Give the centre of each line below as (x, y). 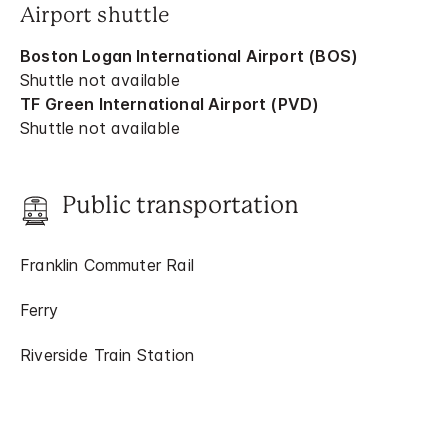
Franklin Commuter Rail (107, 264)
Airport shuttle (95, 15)
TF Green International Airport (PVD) (170, 103)
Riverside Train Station (107, 354)
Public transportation (180, 206)
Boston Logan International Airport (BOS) (189, 55)
